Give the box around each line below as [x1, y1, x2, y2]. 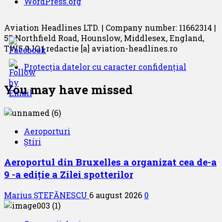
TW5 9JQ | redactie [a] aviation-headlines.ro [4, 43, 177, 54]
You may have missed [4, 81, 133, 98]
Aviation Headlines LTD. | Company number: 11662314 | [4, 22, 216, 33]
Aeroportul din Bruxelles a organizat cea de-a [4, 156, 217, 168]
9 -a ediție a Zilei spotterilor [4, 168, 133, 181]
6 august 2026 [89, 189, 144, 200]
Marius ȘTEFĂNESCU [4, 189, 89, 200]
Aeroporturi [24, 125, 70, 136]
